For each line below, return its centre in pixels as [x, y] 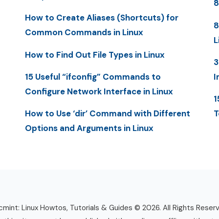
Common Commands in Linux [84, 33]
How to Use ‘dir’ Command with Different [107, 114]
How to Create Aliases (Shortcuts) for [101, 18]
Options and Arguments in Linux [89, 128]
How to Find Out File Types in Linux [95, 55]
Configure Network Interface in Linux [99, 91]
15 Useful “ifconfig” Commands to [93, 77]
